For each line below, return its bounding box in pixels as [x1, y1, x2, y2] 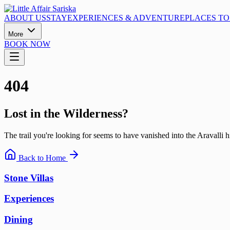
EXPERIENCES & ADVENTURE [67, 13, 185, 22]
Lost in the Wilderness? [4, 106, 128, 120]
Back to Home [16, 153, 68, 162]
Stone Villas [4, 172, 53, 183]
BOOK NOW [4, 40, 50, 48]
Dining [4, 214, 33, 225]
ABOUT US [4, 13, 46, 22]
